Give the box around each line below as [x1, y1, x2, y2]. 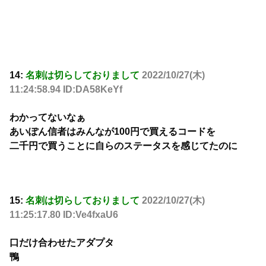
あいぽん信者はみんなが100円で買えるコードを [9, 126, 216, 137]
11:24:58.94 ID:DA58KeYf [9, 84, 122, 95]
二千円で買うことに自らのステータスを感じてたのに [9, 140, 237, 151]
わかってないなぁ [9, 112, 85, 122]
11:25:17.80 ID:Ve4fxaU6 [9, 210, 118, 220]
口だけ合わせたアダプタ [9, 237, 114, 248]
